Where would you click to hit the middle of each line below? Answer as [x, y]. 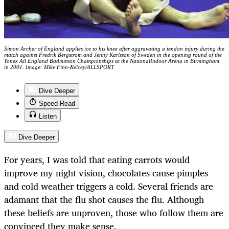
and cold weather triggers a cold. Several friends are [109, 186]
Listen [48, 116]
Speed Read [57, 103]
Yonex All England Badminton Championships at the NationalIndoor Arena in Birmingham [112, 61]
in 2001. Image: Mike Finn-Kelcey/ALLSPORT [59, 67]
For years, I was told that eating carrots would [97, 159]
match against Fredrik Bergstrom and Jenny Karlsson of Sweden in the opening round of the [113, 54]
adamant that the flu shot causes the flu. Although [104, 199]
